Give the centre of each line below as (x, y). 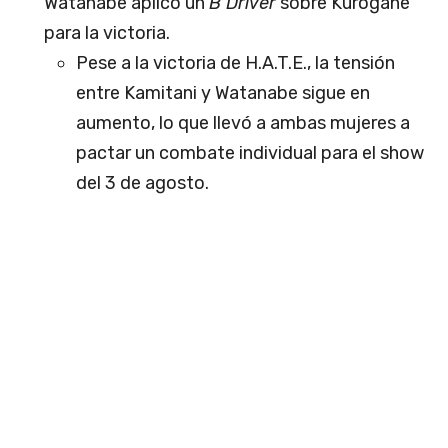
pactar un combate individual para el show (250, 153)
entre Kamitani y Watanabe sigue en (223, 93)
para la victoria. (107, 33)
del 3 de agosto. (142, 183)
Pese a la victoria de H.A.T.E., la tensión (235, 63)
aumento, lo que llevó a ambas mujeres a (243, 123)
